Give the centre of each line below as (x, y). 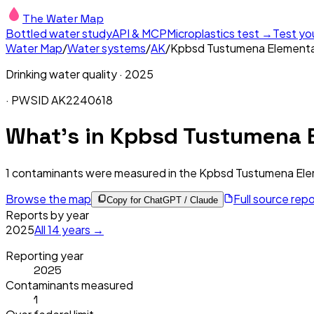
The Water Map (63, 19)
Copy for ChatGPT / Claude (162, 200)
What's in (58, 136)
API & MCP (139, 33)
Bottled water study (59, 33)
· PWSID (28, 100)
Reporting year (45, 255)
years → (82, 229)
